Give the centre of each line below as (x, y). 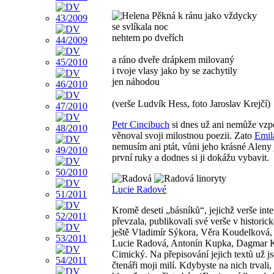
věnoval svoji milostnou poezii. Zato (183, 135)
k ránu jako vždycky (216, 15)
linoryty (210, 178)
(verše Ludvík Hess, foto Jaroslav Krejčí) (191, 103)
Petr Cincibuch (141, 124)
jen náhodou (136, 81)
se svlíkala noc (140, 26)
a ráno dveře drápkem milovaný (173, 59)
